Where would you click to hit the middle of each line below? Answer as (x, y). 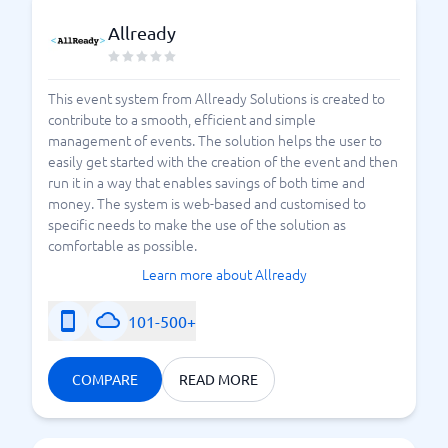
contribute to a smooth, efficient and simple (182, 119)
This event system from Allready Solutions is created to (216, 98)
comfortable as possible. (122, 245)
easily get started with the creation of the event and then (223, 161)
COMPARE (105, 379)
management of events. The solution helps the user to (215, 140)
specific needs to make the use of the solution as (197, 224)
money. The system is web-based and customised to (207, 203)
